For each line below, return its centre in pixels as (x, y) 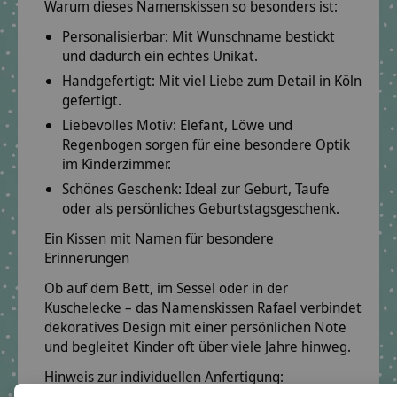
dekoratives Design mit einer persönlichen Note (195, 327)
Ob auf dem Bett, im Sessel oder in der (166, 288)
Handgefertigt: (109, 81)
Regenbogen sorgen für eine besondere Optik (206, 145)
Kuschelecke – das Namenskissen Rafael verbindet (203, 308)
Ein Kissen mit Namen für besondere (159, 239)
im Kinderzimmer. (117, 164)
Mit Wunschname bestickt (252, 37)
